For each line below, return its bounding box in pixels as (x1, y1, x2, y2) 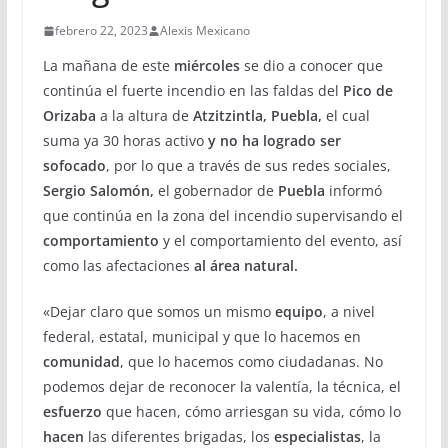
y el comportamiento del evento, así (162, 231, 402, 251)
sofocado (42, 156, 106, 176)
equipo (274, 302, 323, 322)
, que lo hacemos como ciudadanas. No (119, 352, 383, 372)
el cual (325, 106, 370, 126)
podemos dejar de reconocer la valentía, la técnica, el (42, 377, 401, 397)
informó (328, 181, 382, 201)
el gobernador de (157, 181, 278, 201)
